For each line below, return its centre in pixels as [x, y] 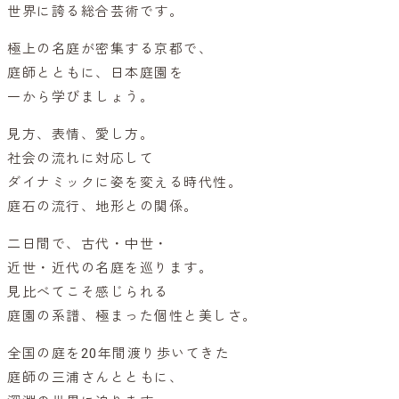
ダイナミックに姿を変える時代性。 [125, 183]
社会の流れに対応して [81, 159]
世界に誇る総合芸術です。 [95, 12]
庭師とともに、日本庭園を [95, 73]
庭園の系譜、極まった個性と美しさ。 [132, 317]
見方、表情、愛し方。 [81, 135]
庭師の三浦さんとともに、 [95, 378]
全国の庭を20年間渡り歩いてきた [118, 354]
